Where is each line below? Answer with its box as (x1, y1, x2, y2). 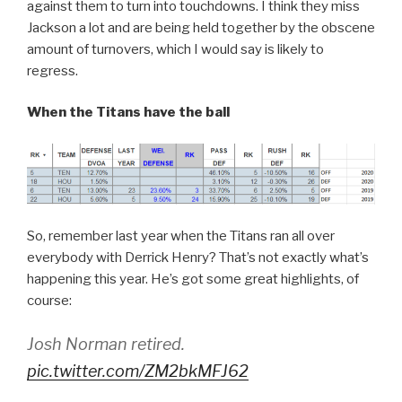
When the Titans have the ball (27, 104, 230, 121)
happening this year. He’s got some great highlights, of (27, 270, 359, 287)
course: (27, 292, 72, 309)
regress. (27, 62, 78, 79)
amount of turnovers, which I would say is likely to (27, 40, 324, 57)
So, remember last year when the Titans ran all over (27, 227, 335, 244)
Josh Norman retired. (27, 335, 185, 354)
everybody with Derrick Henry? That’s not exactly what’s (27, 249, 369, 266)
